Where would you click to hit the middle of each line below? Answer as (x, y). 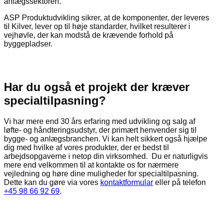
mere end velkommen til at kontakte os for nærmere (91, 165)
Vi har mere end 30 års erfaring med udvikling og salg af (100, 122)
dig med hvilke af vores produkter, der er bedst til (86, 148)
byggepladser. (28, 44)
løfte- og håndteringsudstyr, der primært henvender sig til (100, 130)
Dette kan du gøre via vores (52, 183)
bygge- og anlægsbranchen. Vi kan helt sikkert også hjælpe (106, 139)
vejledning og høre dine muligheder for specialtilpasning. (101, 174)
